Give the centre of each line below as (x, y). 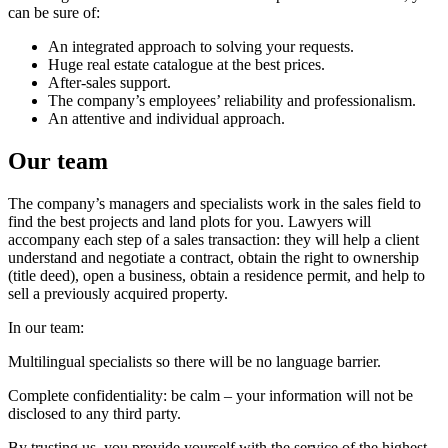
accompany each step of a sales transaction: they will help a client (213, 239)
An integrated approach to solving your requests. (201, 46)
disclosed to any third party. (94, 413)
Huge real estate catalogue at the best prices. (186, 64)
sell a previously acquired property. (118, 293)
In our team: (46, 327)
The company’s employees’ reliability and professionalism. (232, 100)
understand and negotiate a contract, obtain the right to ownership (213, 257)
